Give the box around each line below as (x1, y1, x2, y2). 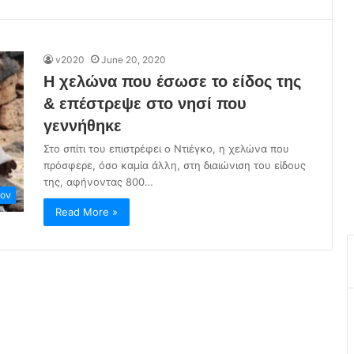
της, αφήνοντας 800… (43, 175, 153, 189)
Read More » (55, 205, 118, 219)
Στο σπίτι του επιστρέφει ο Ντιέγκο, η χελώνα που (43, 142, 289, 156)
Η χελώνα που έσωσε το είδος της (43, 73, 301, 91)
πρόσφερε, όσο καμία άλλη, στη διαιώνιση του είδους (43, 159, 306, 172)
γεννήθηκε (43, 117, 122, 135)
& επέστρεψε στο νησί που (43, 95, 247, 113)
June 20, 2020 (101, 54, 166, 66)
